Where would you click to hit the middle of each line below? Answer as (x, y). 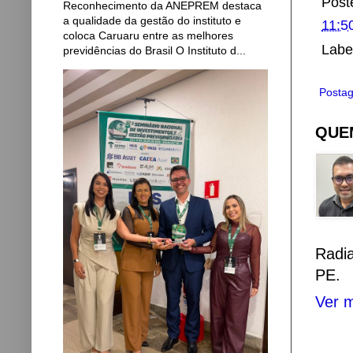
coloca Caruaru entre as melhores (148, 35)
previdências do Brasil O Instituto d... (154, 50)
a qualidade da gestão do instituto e (152, 20)
